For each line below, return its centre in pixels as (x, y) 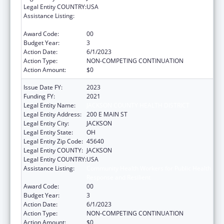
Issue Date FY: (43, 87)
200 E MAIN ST (107, 114)
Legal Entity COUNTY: (53, 150)
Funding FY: (39, 96)
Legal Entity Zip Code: (53, 141)
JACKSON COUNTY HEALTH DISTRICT (138, 105)
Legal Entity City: (46, 123)
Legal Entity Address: (52, 114)
